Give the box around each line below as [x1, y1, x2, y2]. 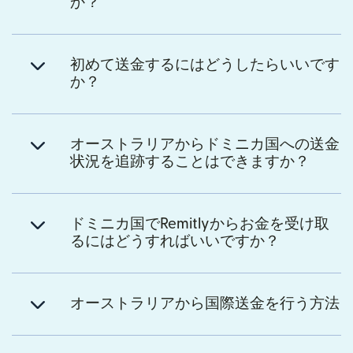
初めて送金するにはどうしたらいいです [70, 57, 340, 72]
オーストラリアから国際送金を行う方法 [70, 295, 340, 311]
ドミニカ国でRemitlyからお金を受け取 [70, 216, 329, 232]
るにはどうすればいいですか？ [70, 233, 280, 249]
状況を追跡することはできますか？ [70, 154, 310, 169]
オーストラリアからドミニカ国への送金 [70, 136, 340, 152]
